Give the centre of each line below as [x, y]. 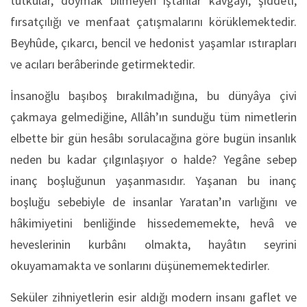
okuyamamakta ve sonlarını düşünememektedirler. [140, 265]
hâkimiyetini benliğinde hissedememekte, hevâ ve [153, 223]
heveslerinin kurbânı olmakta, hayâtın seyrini [153, 244]
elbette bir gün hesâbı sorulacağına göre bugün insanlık [153, 138]
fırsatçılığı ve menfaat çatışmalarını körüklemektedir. [153, 21]
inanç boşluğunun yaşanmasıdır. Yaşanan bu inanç [153, 180]
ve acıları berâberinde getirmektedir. [103, 64]
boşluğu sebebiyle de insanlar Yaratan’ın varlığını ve [153, 201]
